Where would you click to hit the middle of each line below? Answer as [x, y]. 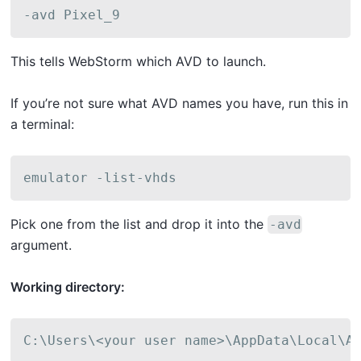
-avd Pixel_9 [72, 15]
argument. [41, 245]
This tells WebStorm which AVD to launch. [138, 61]
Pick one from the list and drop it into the [139, 224]
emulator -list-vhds [100, 178]
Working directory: [68, 287]
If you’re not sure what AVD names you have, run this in [179, 103]
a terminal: [42, 124]
